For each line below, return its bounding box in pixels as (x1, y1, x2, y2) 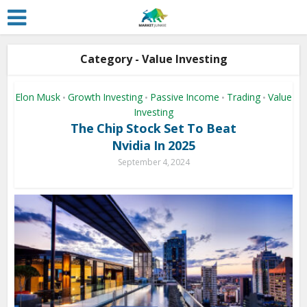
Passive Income (150, 90, 219, 103)
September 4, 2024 (117, 156, 190, 168)
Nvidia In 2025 (112, 137, 195, 153)
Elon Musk (15, 90, 60, 103)
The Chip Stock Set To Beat (71, 120, 236, 136)
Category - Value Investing (79, 51, 228, 66)
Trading (227, 90, 260, 103)
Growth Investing (68, 90, 143, 103)
